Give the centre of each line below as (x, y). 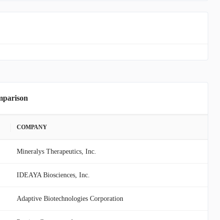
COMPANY (32, 127)
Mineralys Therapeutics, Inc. (56, 151)
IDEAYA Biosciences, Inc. (53, 175)
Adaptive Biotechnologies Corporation (70, 199)
